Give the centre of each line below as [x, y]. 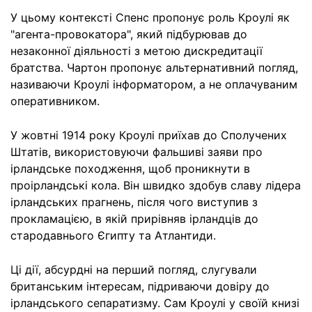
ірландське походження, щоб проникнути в [130, 169]
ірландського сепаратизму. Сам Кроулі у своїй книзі [155, 303]
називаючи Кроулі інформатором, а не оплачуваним [154, 84]
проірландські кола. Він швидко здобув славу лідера [156, 185]
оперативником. [55, 101]
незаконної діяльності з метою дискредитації [136, 51]
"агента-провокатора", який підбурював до [129, 34]
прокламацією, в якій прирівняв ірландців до [134, 219]
